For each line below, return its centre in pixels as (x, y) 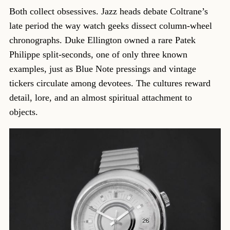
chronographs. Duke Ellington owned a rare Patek (102, 40)
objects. (23, 112)
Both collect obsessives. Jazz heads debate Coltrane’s (108, 12)
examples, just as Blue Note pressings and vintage (102, 69)
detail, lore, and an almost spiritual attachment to (100, 98)
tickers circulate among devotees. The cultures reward (110, 83)
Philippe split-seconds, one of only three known (98, 55)
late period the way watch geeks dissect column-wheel (110, 26)
